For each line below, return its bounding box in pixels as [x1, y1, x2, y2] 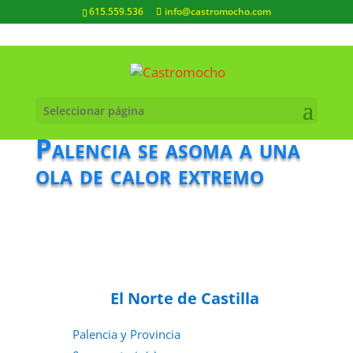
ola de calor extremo [35, 157, 264, 192]
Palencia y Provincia [72, 326, 180, 342]
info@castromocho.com [164, 5, 271, 18]
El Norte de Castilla [110, 288, 259, 309]
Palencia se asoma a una [35, 131, 300, 166]
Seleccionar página [43, 102, 144, 118]
